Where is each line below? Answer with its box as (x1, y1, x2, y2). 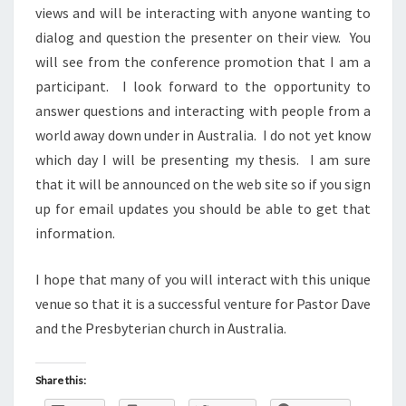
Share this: (35, 373, 86, 388)
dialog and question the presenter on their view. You (35, 28, 371, 47)
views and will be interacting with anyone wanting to (35, 4, 371, 23)
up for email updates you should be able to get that (35, 199, 371, 218)
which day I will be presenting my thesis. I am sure (35, 150, 371, 169)
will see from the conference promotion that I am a (35, 53, 371, 72)
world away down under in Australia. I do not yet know (35, 126, 371, 145)
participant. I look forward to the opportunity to (35, 77, 371, 96)
